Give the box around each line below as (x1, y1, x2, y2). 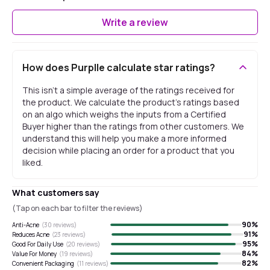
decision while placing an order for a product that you (22, 145, 234, 156)
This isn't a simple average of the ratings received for (22, 84, 234, 96)
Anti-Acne (12, 220, 39, 229)
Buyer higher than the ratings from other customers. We (22, 121, 244, 132)
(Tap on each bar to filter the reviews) (12, 203, 143, 213)
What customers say (12, 187, 99, 198)
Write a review (102, 16, 168, 29)
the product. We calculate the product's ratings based (22, 96, 239, 108)
